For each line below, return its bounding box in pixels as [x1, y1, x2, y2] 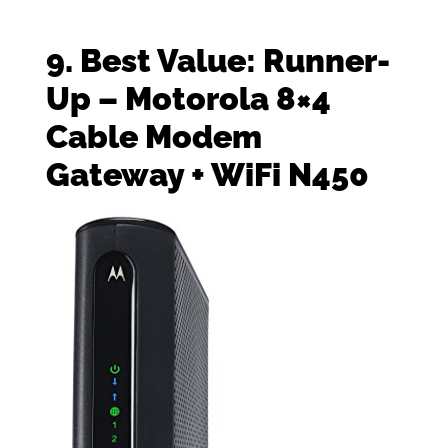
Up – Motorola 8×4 [45, 80, 331, 118]
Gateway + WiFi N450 [45, 156, 369, 194]
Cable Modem [45, 118, 262, 156]
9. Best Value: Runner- [45, 42, 390, 80]
